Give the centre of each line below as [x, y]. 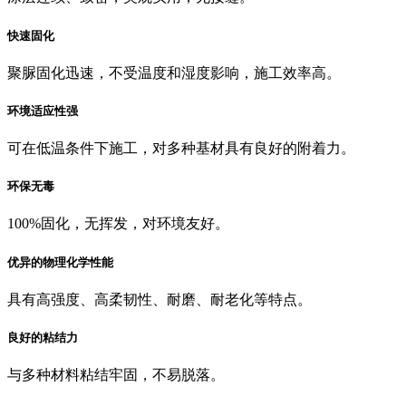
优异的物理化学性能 [60, 262]
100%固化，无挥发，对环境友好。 [118, 224]
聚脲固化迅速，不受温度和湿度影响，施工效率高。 [174, 72]
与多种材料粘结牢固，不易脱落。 [116, 375]
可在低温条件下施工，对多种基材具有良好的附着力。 [181, 149]
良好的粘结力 [43, 337]
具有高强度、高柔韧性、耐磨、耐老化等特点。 [159, 299]
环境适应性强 [43, 111]
